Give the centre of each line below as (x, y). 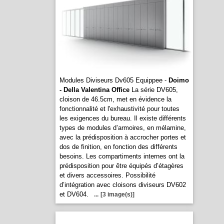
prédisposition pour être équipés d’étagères (121, 166)
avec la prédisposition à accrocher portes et (122, 137)
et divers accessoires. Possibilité (107, 175)
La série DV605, (153, 90)
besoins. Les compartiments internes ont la (122, 156)
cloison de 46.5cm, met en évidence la (115, 99)
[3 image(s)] (117, 194)
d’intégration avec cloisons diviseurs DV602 (122, 185)
